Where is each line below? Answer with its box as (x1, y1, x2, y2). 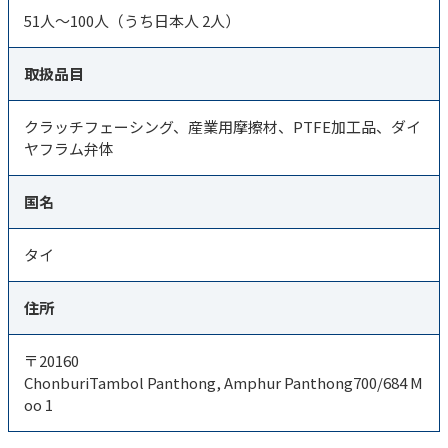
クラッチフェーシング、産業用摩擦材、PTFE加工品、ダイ (24, 116, 421, 137)
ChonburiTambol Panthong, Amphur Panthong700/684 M (24, 372, 423, 393)
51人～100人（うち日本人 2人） (24, 10, 240, 31)
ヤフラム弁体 (24, 138, 114, 159)
